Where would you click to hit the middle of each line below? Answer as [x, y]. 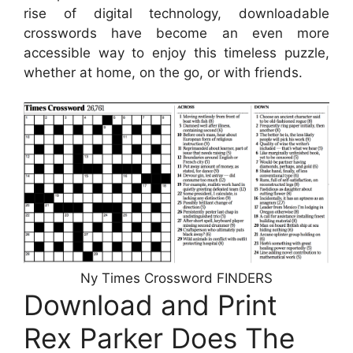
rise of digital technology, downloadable [176, 13]
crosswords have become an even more [176, 33]
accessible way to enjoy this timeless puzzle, [176, 52]
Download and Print [150, 305]
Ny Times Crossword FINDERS [176, 279]
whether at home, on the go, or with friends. [163, 72]
